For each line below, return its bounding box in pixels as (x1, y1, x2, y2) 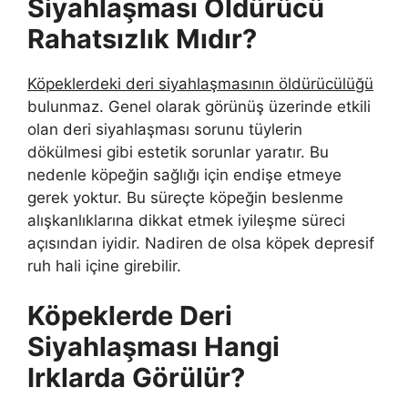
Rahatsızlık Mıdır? (27, 22, 257, 55)
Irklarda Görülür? (27, 362, 245, 394)
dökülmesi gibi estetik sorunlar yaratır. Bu (27, 142, 329, 161)
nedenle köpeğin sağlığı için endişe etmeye (27, 165, 342, 184)
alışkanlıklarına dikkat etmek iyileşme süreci (27, 210, 345, 229)
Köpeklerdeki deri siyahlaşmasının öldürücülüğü (27, 74, 373, 93)
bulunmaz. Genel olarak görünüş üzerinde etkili (27, 97, 371, 116)
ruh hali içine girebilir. (27, 256, 181, 275)
